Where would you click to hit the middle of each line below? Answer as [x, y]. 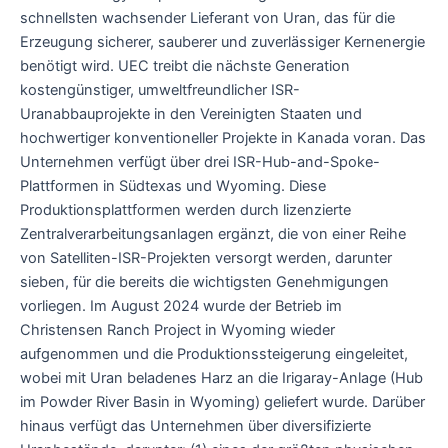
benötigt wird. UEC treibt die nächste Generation [185, 65]
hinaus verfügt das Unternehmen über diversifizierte [195, 425]
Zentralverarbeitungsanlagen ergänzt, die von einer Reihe [213, 233]
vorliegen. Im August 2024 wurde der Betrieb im [181, 305]
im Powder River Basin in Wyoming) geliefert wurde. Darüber [222, 401]
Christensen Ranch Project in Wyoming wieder [177, 329]
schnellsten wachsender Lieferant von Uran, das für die [207, 17]
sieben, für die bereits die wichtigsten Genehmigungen [204, 281]
